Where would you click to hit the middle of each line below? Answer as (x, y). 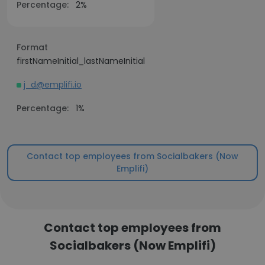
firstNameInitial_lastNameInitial (81, 61)
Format (32, 47)
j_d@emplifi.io (53, 85)
